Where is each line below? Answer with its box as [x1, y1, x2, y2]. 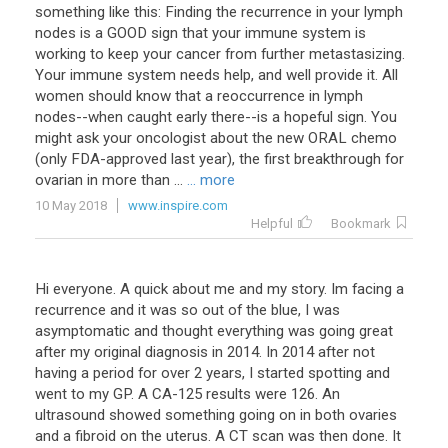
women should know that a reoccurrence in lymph [35, 87, 363, 105]
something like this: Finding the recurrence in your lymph [35, 3, 403, 21]
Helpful [251, 216, 293, 231]
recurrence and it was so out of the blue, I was [35, 301, 340, 319]
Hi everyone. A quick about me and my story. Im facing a [35, 280, 404, 298]
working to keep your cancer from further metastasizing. [35, 45, 405, 63]
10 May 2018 [35, 198, 107, 213]
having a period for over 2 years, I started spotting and [35, 364, 390, 382]
